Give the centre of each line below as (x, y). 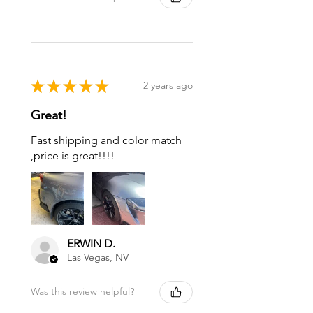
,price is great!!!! (73, 155)
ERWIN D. (91, 243)
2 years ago (168, 86)
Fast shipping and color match (106, 140)
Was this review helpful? (82, 292)
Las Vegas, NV (98, 257)
